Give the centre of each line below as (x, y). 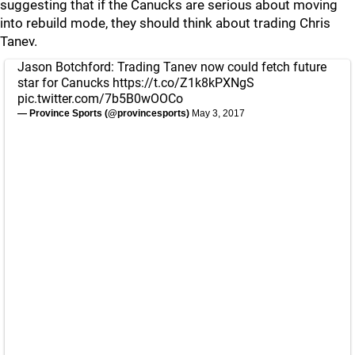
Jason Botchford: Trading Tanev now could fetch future (172, 67)
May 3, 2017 (218, 113)
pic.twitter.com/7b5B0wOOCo (100, 99)
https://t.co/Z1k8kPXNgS (183, 83)
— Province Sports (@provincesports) (105, 113)
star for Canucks (65, 83)
